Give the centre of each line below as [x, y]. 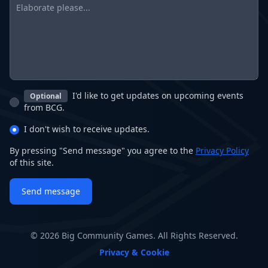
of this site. [32, 162]
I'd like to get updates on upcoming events [157, 95]
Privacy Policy [222, 150]
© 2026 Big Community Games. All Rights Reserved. [134, 235]
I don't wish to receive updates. [87, 129]
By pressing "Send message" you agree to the [103, 150]
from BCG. [44, 107]
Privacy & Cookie [134, 252]
